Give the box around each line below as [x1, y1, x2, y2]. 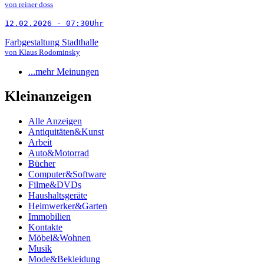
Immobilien [28, 212, 71, 222]
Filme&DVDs [28, 180, 81, 190]
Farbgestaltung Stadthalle [5, 37, 98, 47]
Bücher [28, 159, 55, 169]
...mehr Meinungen [28, 66, 99, 77]
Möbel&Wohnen [28, 233, 91, 243]
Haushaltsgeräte [28, 190, 87, 201]
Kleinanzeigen [5, 88, 91, 104]
